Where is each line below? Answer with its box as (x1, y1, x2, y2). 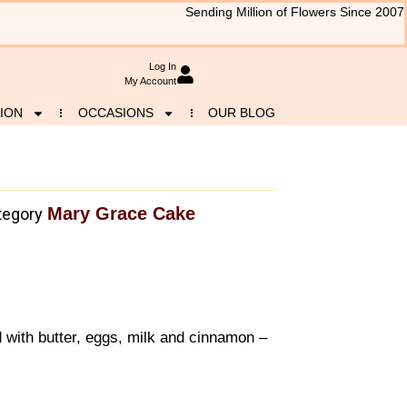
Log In (148, 61, 176, 73)
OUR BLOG (208, 105, 276, 120)
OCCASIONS (77, 105, 154, 120)
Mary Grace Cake (47, 203, 195, 224)
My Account (124, 75, 176, 87)
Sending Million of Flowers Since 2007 (185, 5, 404, 19)
